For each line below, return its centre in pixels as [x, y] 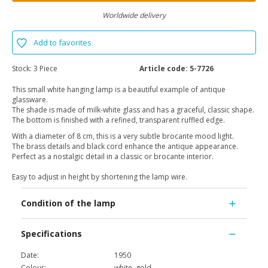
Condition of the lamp [68, 203]
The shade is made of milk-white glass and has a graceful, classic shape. [133, 110]
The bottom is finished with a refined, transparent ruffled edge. [118, 120]
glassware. [30, 100]
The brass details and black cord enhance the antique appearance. [125, 147]
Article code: [164, 69]
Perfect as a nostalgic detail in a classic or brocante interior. [113, 157]
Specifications [51, 234]
